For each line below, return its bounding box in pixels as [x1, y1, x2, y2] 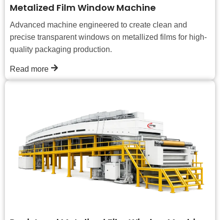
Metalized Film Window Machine [10, 1, 156, 14]
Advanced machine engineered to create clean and [10, 20, 187, 29]
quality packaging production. [10, 45, 112, 54]
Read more [10, 64, 51, 73]
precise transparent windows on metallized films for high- [10, 32, 207, 41]
